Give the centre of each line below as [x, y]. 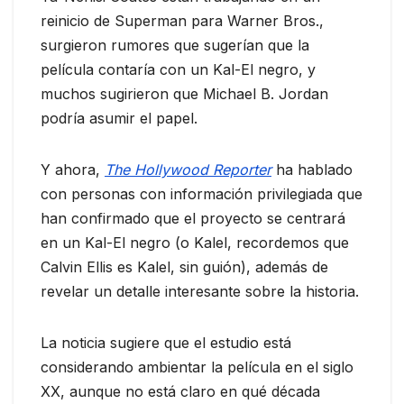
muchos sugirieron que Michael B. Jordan [184, 93]
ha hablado [312, 169]
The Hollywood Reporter [188, 169]
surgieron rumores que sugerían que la [175, 45]
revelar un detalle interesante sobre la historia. [200, 291]
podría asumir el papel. [119, 118]
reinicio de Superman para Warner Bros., [182, 20]
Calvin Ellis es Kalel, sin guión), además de [184, 266]
